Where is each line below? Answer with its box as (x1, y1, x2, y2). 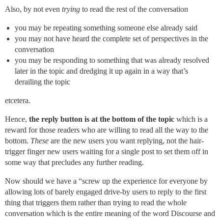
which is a (174, 115, 208, 124)
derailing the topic (15, 78, 70, 86)
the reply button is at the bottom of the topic (29, 115, 174, 124)
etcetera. (5, 96, 30, 105)
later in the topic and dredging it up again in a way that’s (15, 67, 188, 76)
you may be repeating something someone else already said (15, 24, 197, 32)
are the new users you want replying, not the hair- (49, 137, 204, 145)
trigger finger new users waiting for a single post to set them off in (5, 147, 208, 156)
